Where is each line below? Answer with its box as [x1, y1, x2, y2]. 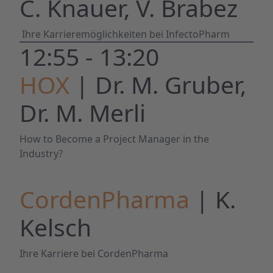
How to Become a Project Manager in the [19, 132, 209, 146]
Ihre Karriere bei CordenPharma [19, 247, 168, 260]
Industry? [19, 147, 63, 160]
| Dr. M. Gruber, [76, 68, 246, 101]
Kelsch [19, 211, 91, 243]
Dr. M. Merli [19, 96, 146, 129]
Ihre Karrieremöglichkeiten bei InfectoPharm [19, 27, 230, 41]
